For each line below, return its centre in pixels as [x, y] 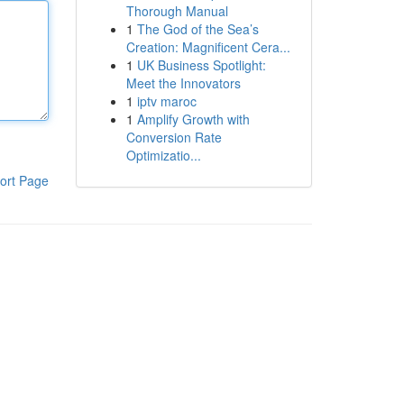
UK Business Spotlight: [201, 65]
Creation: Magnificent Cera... [208, 47]
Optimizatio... [163, 155]
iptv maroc [166, 101]
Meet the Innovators [183, 83]
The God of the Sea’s [197, 29]
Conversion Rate [174, 137]
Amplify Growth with [193, 119]
